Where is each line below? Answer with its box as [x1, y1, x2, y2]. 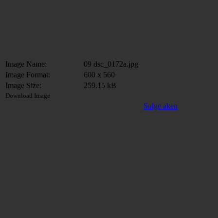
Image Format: [5, 71, 50, 79]
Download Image [5, 92, 50, 99]
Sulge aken [144, 102, 178, 110]
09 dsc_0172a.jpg [84, 60, 138, 68]
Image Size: [5, 81, 41, 90]
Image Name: [5, 60, 47, 68]
